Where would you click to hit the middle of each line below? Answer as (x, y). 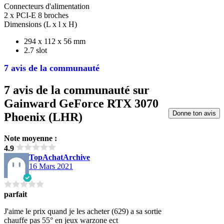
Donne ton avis (194, 113)
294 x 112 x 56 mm (55, 41)
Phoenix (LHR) (43, 117)
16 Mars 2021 (51, 166)
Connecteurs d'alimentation (47, 6)
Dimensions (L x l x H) (40, 24)
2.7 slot (35, 50)
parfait (15, 194)
